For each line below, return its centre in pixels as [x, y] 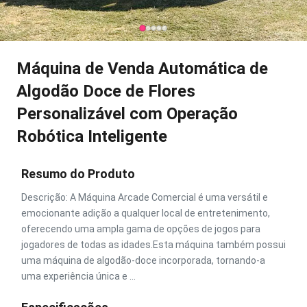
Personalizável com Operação [127, 114]
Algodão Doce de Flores [106, 91]
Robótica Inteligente [92, 136]
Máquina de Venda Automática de [142, 69]
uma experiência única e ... [78, 276]
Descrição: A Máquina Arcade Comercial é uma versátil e [145, 197]
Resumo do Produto [78, 174]
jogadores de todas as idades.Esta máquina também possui [153, 245]
